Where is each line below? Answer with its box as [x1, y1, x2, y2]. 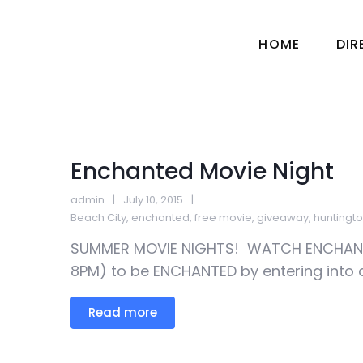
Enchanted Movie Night [70, 156, 334, 187]
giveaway [257, 210, 309, 225]
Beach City [70, 210, 126, 225]
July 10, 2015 [123, 192, 183, 207]
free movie [194, 210, 252, 225]
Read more [88, 304, 157, 321]
